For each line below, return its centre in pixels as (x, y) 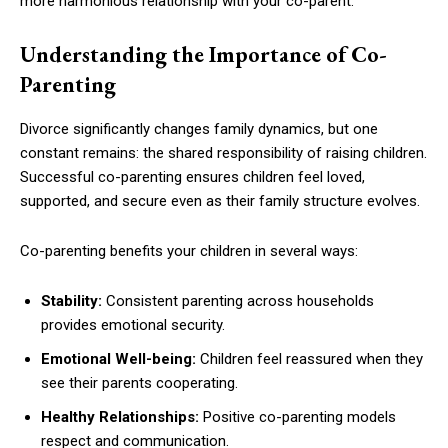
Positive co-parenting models (297, 416)
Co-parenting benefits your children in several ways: (189, 250)
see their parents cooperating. (139, 382)
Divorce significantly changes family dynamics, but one (199, 128)
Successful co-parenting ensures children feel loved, (192, 176)
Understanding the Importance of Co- (203, 54)
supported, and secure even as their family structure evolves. (220, 200)
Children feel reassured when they (309, 358)
